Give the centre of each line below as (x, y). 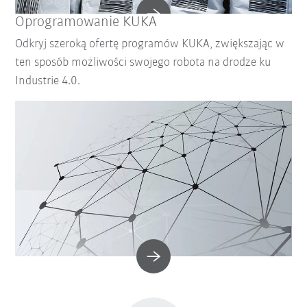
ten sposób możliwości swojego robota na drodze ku (143, 63)
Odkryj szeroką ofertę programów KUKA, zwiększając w (150, 45)
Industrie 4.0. (48, 82)
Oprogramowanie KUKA (86, 23)
